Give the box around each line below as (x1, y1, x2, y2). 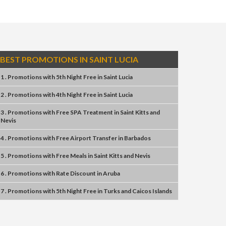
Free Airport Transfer (56, 134, 117, 142)
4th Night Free (56, 91, 96, 98)
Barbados (124, 134, 151, 142)
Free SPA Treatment (56, 108, 113, 116)
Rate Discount (56, 169, 96, 177)
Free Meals (56, 152, 87, 159)
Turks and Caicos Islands (103, 187, 172, 195)
